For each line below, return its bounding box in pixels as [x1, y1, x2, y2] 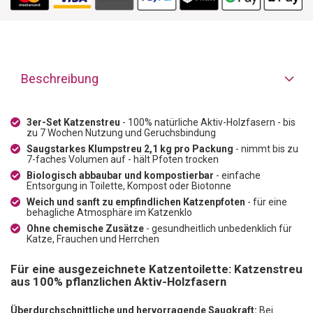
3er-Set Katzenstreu [27, 116, 120, 128]
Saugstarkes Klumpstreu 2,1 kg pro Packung [27, 143, 233, 154]
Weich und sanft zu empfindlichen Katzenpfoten [27, 196, 245, 208]
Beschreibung [21, 71, 99, 86]
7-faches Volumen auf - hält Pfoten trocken [27, 153, 219, 165]
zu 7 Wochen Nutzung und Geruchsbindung [27, 126, 216, 138]
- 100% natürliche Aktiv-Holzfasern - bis [120, 116, 296, 128]
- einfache [214, 169, 261, 181]
